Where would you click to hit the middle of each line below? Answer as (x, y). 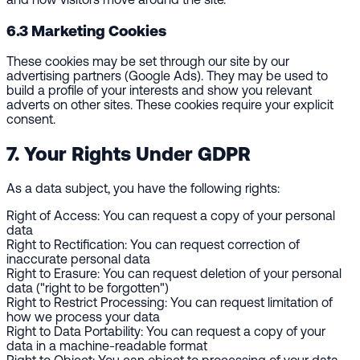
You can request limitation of (250, 303)
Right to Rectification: (67, 245)
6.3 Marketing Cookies (86, 30)
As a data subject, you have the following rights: (143, 188)
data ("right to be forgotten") (88, 288)
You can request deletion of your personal (221, 274)
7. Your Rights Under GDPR (129, 154)
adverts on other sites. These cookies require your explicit (170, 105)
